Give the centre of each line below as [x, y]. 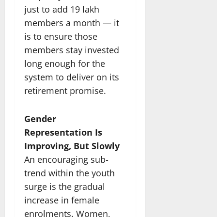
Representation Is [63, 132]
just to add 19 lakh [62, 9]
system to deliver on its [72, 77]
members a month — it [72, 23]
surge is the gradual [65, 186]
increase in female [62, 200]
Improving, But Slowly [72, 146]
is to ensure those [61, 36]
